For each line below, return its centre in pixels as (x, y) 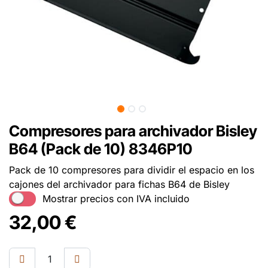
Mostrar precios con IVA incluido (116, 199)
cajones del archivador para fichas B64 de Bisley (119, 184)
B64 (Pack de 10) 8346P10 (101, 149)
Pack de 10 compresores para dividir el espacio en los (132, 170)
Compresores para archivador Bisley (133, 131)
